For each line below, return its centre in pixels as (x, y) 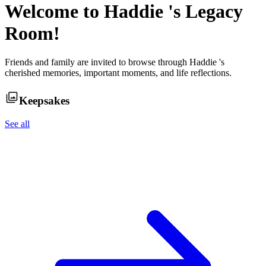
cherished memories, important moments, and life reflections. (118, 73)
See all (17, 123)
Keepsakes (44, 101)
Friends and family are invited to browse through (97, 62)
